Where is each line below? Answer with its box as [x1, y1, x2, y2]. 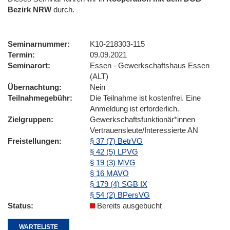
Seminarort [8, 61, 48, 70]
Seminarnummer [8, 39, 67, 48]
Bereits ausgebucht [95, 201, 162, 210]
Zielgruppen [8, 114, 51, 124]
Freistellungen [8, 136, 59, 145]
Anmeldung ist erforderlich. [90, 104, 179, 113]
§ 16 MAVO [90, 168, 129, 178]
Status [8, 201, 31, 210]
